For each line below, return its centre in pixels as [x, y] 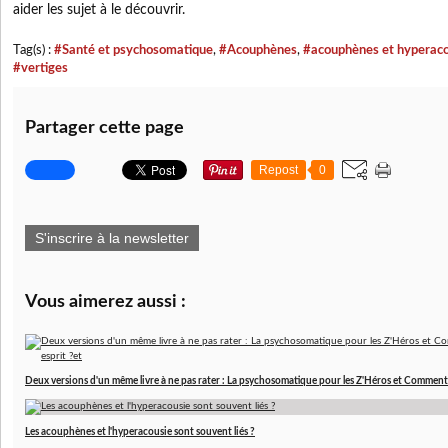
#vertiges [40, 68]
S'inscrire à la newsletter [112, 238]
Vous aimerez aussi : [105, 302]
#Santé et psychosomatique [133, 50]
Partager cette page [104, 128]
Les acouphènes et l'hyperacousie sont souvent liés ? [140, 432]
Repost [278, 170]
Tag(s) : [33, 50]
